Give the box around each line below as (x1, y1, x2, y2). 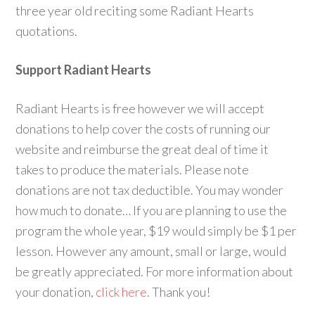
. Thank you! (147, 284, 211, 300)
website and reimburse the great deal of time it (15, 141, 269, 157)
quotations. (15, 23, 78, 39)
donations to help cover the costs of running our (15, 121, 271, 136)
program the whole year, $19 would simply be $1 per (15, 223, 297, 238)
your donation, (15, 284, 96, 300)
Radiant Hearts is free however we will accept (15, 101, 265, 116)
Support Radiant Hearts (15, 62, 152, 77)
